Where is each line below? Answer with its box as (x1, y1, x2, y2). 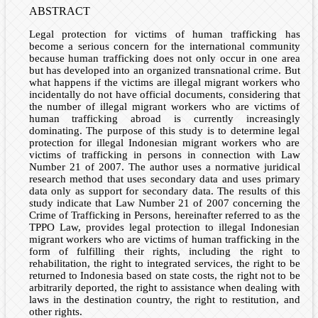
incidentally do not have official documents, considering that (28, 89, 300, 101)
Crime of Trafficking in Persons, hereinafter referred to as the (28, 209, 300, 221)
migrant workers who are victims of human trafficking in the (28, 234, 300, 246)
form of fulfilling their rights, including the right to (28, 246, 300, 258)
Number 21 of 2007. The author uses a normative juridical (28, 161, 300, 173)
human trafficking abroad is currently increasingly (28, 113, 300, 125)
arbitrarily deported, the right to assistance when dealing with (28, 282, 300, 294)
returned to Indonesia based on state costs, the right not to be (28, 270, 300, 282)
